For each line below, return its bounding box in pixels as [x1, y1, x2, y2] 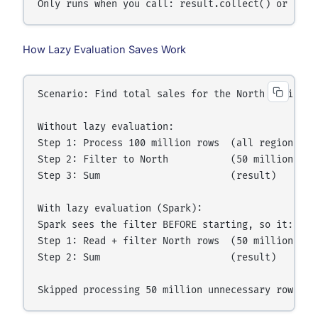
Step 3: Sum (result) [38, 170, 277, 182]
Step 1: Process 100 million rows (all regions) [38, 138, 305, 150]
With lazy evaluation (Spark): [38, 203, 203, 215]
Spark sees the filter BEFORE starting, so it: [38, 219, 294, 231]
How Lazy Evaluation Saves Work [22, 43, 186, 57]
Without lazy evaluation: [38, 121, 175, 133]
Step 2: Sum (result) [38, 252, 277, 264]
